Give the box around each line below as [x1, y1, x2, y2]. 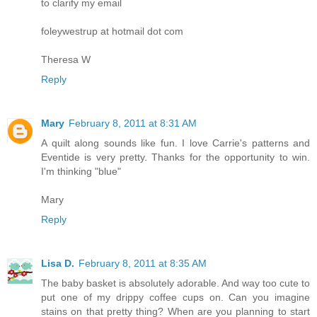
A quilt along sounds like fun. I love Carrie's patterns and [41, 137, 310, 149]
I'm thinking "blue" [41, 166, 121, 178]
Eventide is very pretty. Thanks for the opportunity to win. [41, 151, 310, 163]
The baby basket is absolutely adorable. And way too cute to [41, 277, 310, 289]
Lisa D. [41, 258, 74, 270]
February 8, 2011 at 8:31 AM [69, 117, 197, 129]
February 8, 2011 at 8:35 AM [79, 258, 207, 270]
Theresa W [41, 54, 91, 66]
